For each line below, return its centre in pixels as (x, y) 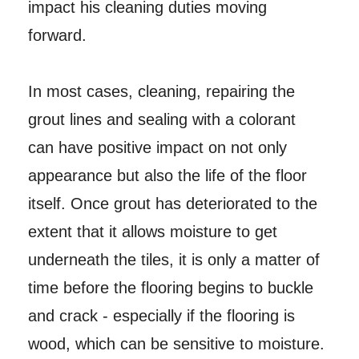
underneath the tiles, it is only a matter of (173, 260)
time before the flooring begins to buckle (170, 288)
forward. (57, 36)
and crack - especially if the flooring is (161, 316)
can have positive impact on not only (157, 148)
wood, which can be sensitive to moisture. (176, 344)
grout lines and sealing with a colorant (161, 120)
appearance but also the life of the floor (167, 176)
